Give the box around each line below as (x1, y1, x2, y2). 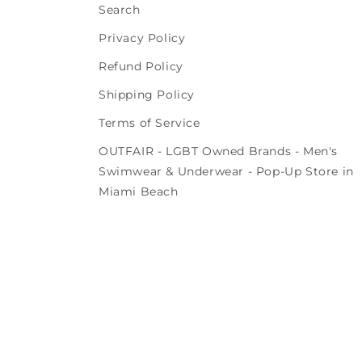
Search (99, 2, 141, 18)
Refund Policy (99, 59, 183, 74)
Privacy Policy (99, 31, 186, 46)
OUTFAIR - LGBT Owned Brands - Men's (99, 144, 339, 159)
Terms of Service (99, 116, 200, 131)
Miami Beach (99, 184, 179, 200)
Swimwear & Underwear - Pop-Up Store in (99, 164, 354, 179)
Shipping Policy (99, 87, 195, 103)
